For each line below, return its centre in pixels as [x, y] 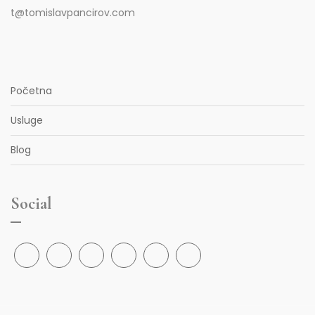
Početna [31, 91]
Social [31, 204]
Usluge [27, 120]
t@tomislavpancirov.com [73, 13]
